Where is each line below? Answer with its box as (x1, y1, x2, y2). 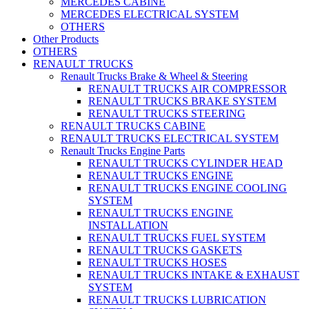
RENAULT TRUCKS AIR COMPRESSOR (88, 83, 287, 95)
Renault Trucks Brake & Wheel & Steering (61, 70, 248, 83)
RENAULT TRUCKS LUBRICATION (88, 294, 266, 306)
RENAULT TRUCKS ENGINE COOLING (88, 182, 287, 195)
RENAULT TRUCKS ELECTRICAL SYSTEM (61, 132, 279, 145)
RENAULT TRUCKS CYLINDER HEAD (88, 157, 283, 170)
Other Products (33, 33, 99, 46)
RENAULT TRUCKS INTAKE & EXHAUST (88, 269, 299, 281)
